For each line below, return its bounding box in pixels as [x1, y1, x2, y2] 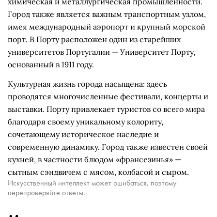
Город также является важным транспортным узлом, [8, 9, 206, 19]
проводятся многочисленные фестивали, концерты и [8, 92, 208, 101]
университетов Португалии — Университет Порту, [8, 47, 195, 57]
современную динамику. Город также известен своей [8, 142, 208, 152]
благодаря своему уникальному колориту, [8, 117, 163, 126]
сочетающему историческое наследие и [8, 129, 159, 139]
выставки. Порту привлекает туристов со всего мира [8, 104, 205, 114]
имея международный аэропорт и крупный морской [8, 22, 205, 31]
